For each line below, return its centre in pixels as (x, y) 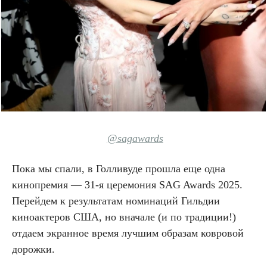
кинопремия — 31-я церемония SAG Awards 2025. (127, 184)
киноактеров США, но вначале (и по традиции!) (124, 217)
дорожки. (35, 249)
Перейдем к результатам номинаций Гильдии (116, 201)
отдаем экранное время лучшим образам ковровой (128, 233)
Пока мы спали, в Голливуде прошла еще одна (119, 168)
